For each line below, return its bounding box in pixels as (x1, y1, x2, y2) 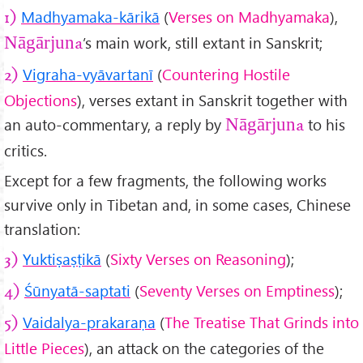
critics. (4, 140, 47, 161)
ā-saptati (70, 280, 130, 301)
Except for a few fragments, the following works (4, 170, 327, 191)
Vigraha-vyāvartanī (23, 64, 153, 85)
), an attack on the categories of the (84, 337, 324, 358)
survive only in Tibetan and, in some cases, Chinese (4, 194, 351, 216)
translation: (4, 219, 80, 240)
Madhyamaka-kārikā (21, 6, 160, 28)
